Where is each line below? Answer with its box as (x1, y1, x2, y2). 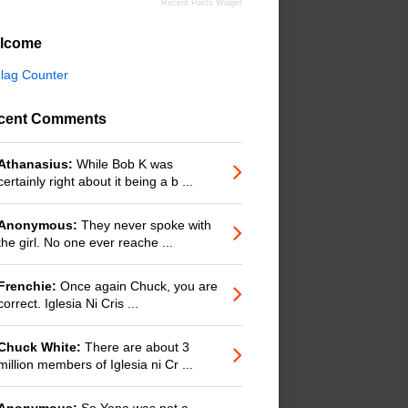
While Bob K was (73, 156, 173, 171)
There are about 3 (81, 339, 189, 354)
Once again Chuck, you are (56, 278, 218, 293)
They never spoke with (77, 217, 211, 232)
